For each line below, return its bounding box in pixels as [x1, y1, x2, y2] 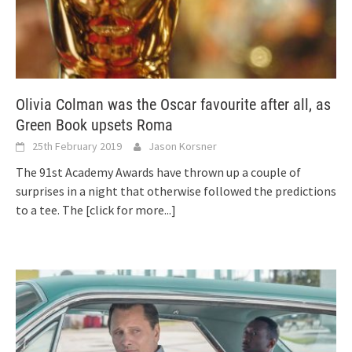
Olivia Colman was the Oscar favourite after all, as [16, 95, 331, 115]
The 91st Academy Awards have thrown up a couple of [16, 164, 301, 181]
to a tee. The [16, 202, 86, 218]
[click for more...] [86, 202, 176, 218]
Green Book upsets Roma [16, 115, 173, 135]
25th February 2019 [32, 139, 122, 154]
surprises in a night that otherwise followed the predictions [16, 183, 336, 200]
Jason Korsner [148, 139, 217, 154]
